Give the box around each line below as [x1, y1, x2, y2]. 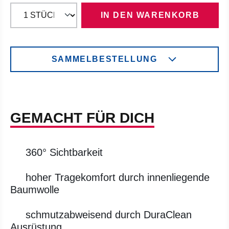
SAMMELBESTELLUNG [51, 55, 157, 63]
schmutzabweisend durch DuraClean [26, 209, 192, 220]
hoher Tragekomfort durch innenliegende [26, 172, 210, 183]
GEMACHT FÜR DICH [10, 110, 154, 126]
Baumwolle [10, 184, 59, 195]
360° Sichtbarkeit [26, 147, 103, 158]
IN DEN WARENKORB [100, 11, 200, 19]
